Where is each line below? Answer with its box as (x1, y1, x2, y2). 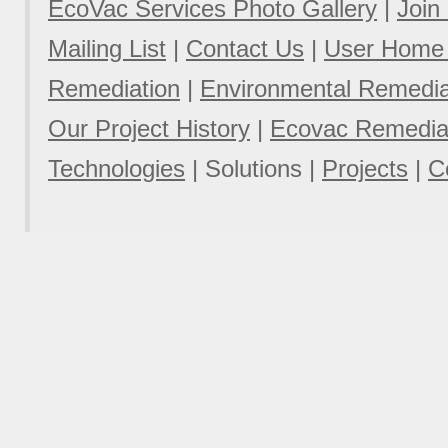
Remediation (48, 74, 180, 102)
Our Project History (48, 114, 250, 142)
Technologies (48, 154, 185, 182)
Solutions (205, 154, 302, 182)
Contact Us (186, 34, 304, 62)
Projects (322, 154, 408, 182)
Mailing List (48, 34, 166, 62)
